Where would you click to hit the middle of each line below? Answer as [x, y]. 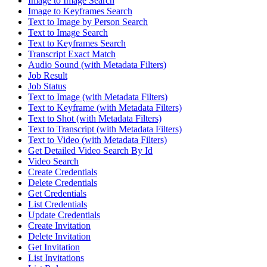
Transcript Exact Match [72, 54]
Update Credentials [64, 215]
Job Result [48, 75]
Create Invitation [59, 225]
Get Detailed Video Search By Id [90, 150]
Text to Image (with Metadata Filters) [98, 97]
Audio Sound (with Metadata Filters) [97, 64]
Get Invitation [54, 247]
